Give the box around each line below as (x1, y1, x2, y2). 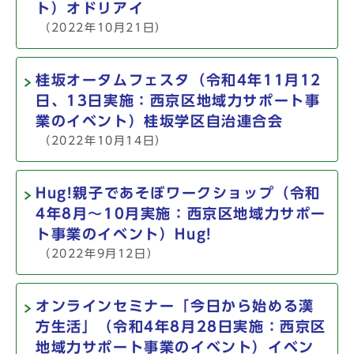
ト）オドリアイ (36, 2, 145, 15)
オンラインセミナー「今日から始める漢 (36, 299, 314, 313)
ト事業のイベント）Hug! (36, 228, 213, 241)
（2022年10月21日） (39, 21, 168, 33)
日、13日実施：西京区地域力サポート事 (36, 94, 321, 107)
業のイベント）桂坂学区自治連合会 (36, 115, 284, 128)
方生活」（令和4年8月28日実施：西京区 (36, 320, 327, 333)
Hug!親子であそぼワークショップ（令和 (36, 186, 321, 200)
